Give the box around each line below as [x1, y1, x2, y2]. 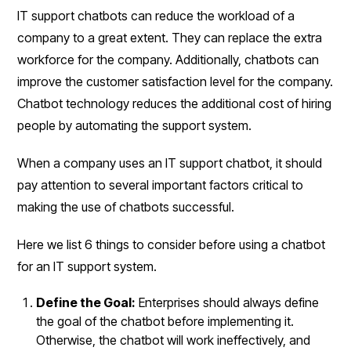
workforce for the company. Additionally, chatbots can [17, 51, 320, 67]
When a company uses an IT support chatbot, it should [17, 154, 323, 171]
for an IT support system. [17, 258, 164, 274]
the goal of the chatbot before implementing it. [36, 313, 295, 329]
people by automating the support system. [17, 117, 259, 133]
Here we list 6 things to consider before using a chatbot [17, 236, 326, 252]
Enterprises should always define [136, 294, 320, 310]
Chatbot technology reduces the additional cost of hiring [17, 95, 332, 111]
